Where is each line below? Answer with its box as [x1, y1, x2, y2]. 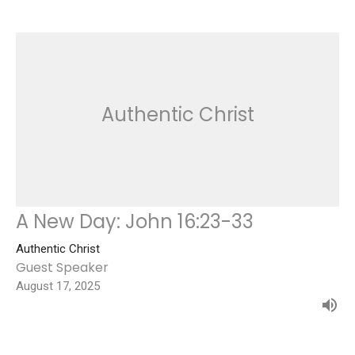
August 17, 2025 [16, 278, 100, 293]
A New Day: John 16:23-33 [16, 208, 254, 235]
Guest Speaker [16, 258, 109, 277]
